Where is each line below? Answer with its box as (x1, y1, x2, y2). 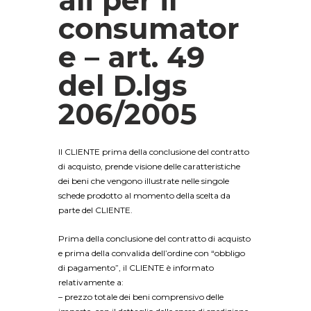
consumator (58, 10, 239, 46)
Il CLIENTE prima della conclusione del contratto (58, 146, 249, 157)
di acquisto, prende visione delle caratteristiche (58, 160, 240, 171)
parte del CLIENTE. (58, 204, 133, 215)
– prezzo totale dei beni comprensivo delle (58, 292, 224, 303)
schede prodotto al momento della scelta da (58, 190, 230, 201)
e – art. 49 (58, 39, 205, 74)
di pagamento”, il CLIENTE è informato (58, 262, 214, 274)
